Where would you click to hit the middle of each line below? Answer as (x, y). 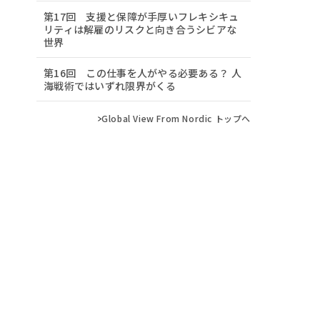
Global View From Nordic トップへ (176, 118)
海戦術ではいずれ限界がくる (110, 86)
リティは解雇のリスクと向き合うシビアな (140, 29)
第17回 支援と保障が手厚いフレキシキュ (141, 16)
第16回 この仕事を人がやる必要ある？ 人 (142, 73)
